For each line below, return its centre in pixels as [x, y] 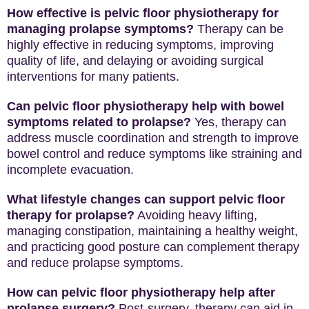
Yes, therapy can [239, 122]
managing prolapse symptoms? [100, 29]
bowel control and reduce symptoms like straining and [154, 154]
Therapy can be [239, 29]
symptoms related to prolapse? [99, 122]
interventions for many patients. [93, 77]
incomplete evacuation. [70, 170]
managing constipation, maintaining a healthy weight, [152, 231]
